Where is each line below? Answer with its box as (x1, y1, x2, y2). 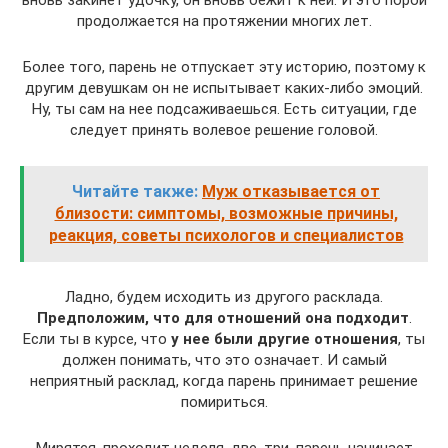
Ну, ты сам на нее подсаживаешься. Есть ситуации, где (31, 99, 417, 118)
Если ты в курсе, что (23, 329, 171, 348)
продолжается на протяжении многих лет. (76, 11, 372, 30)
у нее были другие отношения (171, 329, 398, 348)
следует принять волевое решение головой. (70, 120, 378, 139)
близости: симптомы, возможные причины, (54, 203, 398, 223)
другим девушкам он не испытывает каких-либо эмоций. (25, 78, 423, 97)
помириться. (180, 392, 268, 411)
